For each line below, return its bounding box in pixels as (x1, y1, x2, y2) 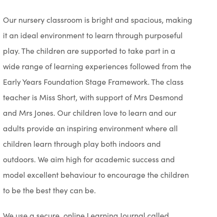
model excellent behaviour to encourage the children (3, 169, 189, 180)
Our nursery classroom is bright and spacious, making (3, 14, 193, 25)
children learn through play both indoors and (3, 138, 161, 149)
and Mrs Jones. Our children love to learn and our (3, 107, 177, 118)
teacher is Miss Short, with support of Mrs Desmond (3, 92, 184, 102)
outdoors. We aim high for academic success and (3, 154, 175, 164)
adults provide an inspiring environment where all (3, 123, 178, 133)
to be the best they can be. (3, 185, 96, 195)
